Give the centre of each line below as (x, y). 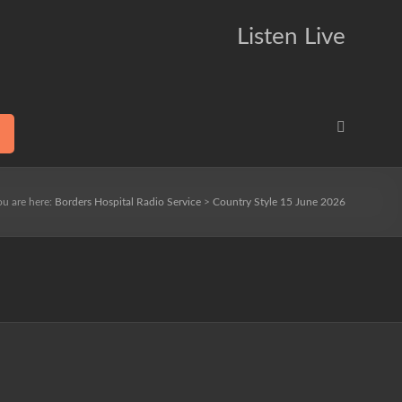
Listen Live (291, 37)
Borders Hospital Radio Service (128, 202)
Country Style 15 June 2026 (279, 202)
